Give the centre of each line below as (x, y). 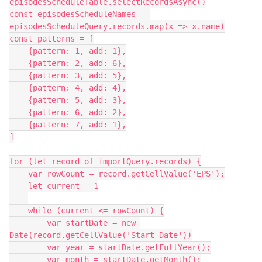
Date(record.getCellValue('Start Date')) (101, 235)
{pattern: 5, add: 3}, (19, 100)
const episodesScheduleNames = (77, 14)
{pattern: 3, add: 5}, (19, 75)
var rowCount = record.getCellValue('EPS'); (19, 174)
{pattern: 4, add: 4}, (19, 88)
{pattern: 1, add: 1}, (19, 51)
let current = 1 (19, 186)
